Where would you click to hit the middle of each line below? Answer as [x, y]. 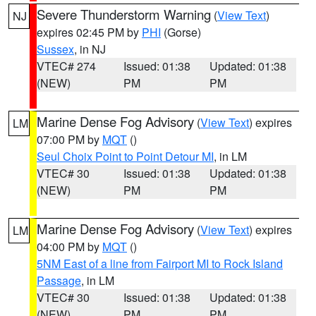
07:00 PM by [69, 139]
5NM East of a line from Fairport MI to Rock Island [160, 263]
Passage [59, 280]
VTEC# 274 [66, 66]
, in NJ [90, 49]
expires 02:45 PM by [89, 32]
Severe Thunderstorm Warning [124, 14]
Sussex [55, 49]
